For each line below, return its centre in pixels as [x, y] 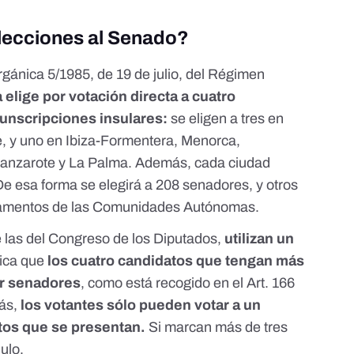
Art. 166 [271, 283]
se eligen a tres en [226, 119]
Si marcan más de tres [217, 328]
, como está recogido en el [164, 283]
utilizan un [258, 239]
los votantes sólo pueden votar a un [141, 305]
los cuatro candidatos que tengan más [176, 261]
